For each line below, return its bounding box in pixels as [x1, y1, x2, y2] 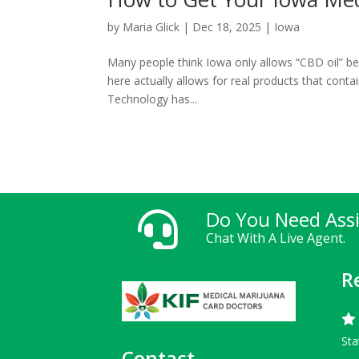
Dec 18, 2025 [192, 19, 262, 35]
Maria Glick [123, 19, 180, 35]
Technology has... [107, 91, 198, 107]
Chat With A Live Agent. [206, 229, 346, 248]
